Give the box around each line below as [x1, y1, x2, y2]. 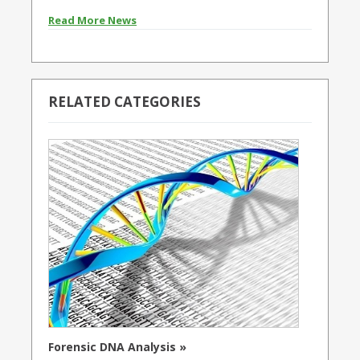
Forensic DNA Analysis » [48, 338, 186, 354]
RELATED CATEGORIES [48, 92, 201, 112]
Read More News [48, 13, 137, 28]
